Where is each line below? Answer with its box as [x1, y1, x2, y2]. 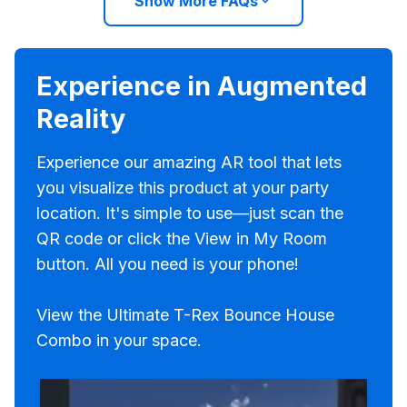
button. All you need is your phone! [36, 254, 299, 273]
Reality [36, 103, 125, 134]
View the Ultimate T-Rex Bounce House [36, 305, 334, 324]
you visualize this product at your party [36, 178, 329, 197]
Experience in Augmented [36, 70, 367, 102]
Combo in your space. [36, 331, 202, 350]
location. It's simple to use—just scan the [36, 203, 343, 223]
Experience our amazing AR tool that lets [36, 153, 342, 172]
